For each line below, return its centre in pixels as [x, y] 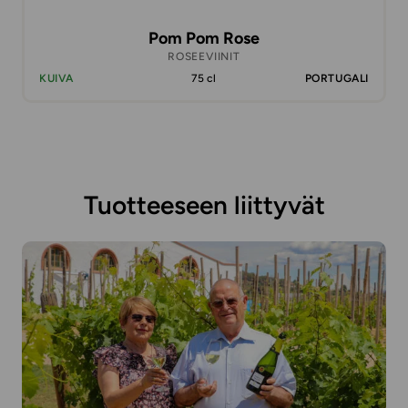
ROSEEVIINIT [204, 56]
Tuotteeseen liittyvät [204, 205]
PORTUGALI [337, 78]
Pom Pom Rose [204, 38]
